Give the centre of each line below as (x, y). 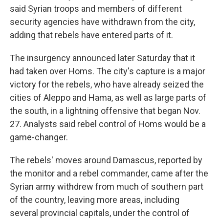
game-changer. (39, 137)
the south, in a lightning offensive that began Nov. (105, 111)
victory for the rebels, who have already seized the (107, 84)
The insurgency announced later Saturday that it (102, 58)
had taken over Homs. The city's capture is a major (108, 71)
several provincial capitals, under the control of (100, 213)
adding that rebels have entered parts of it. (91, 35)
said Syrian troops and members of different (96, 9)
